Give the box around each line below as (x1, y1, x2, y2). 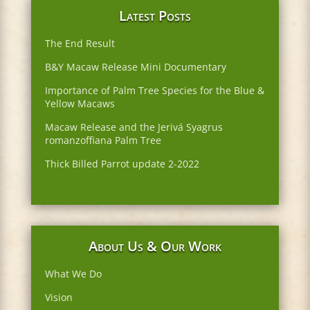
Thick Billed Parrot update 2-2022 (44, 157, 199, 171)
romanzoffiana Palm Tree (44, 134, 161, 147)
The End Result (44, 37, 115, 51)
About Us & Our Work (88, 237, 221, 256)
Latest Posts (118, 6, 191, 26)
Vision (44, 291, 73, 304)
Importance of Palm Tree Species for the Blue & (44, 84, 264, 98)
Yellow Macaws (44, 97, 115, 111)
